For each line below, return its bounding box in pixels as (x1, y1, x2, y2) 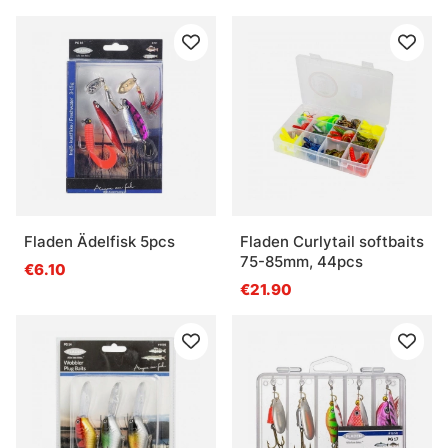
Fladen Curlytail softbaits (240, 231, 424, 251)
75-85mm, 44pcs (240, 251, 363, 271)
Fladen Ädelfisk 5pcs (24, 231, 175, 251)
